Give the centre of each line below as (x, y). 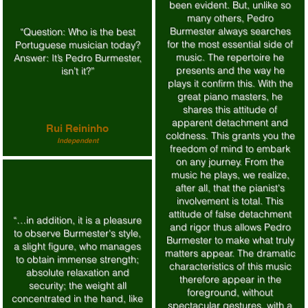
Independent (77, 140)
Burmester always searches (230, 31)
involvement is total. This (230, 201)
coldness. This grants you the (230, 135)
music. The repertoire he (230, 57)
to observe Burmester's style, (77, 233)
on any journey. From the (230, 162)
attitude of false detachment (230, 214)
